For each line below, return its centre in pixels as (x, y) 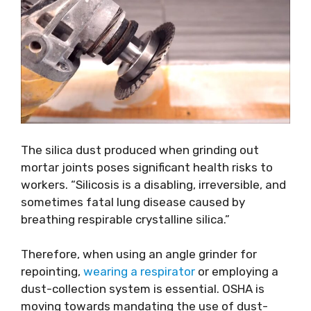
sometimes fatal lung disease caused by (133, 202)
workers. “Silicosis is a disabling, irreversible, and (153, 184)
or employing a (237, 272)
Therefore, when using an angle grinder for (139, 254)
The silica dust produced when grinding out (140, 150)
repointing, (52, 272)
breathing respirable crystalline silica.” (125, 219)
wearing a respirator (139, 272)
